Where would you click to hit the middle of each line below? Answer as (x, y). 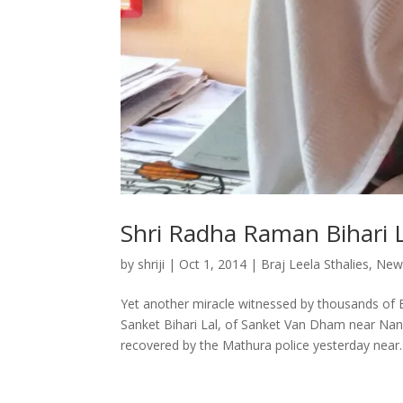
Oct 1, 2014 (213, 264)
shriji (152, 264)
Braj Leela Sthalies (315, 264)
